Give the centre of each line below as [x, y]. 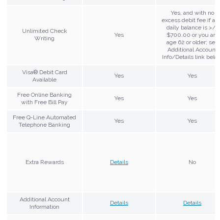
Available [44, 79]
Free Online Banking [44, 95]
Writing [44, 38]
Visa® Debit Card [44, 72]
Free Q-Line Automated [44, 117]
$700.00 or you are [192, 35]
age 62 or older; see [192, 42]
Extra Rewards [44, 162]
